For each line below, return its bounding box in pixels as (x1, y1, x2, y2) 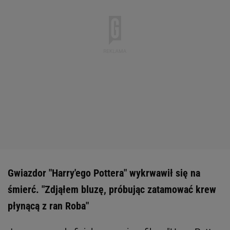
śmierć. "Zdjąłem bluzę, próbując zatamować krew (8, 183, 216, 196)
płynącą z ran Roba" (8, 200, 89, 213)
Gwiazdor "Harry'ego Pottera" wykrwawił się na (8, 167, 200, 180)
